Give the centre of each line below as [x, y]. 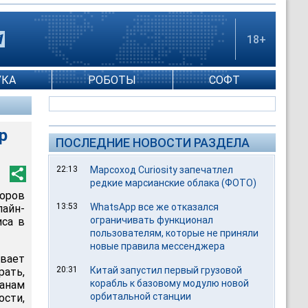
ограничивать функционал [152, 220]
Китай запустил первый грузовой [166, 270]
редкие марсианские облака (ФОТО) [174, 183]
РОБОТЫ [112, 80]
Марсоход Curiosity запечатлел [162, 170]
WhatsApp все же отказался [155, 207]
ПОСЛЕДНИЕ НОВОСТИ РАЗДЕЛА [153, 143]
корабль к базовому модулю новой [170, 283]
